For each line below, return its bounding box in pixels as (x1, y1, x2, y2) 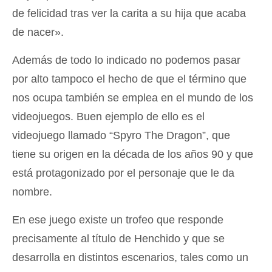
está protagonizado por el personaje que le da (12, 167, 234, 179)
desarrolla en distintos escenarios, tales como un (12, 251, 248, 263)
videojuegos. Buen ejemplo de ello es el (12, 110, 205, 123)
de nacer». (12, 26, 64, 38)
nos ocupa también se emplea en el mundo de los (12, 92, 253, 104)
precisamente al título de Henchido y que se (12, 233, 225, 245)
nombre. (12, 186, 52, 198)
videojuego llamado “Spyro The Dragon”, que (12, 129, 230, 141)
